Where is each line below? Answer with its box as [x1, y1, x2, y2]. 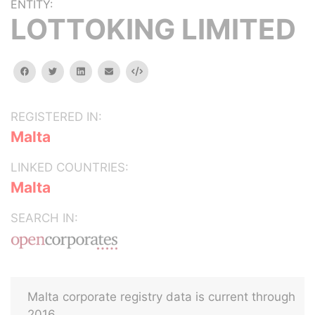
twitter [56, 65, 85, 76]
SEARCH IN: [11, 211, 78, 225]
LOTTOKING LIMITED [11, 12, 296, 46]
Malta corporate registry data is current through [27, 290, 295, 304]
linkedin [84, 65, 116, 76]
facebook [28, 65, 69, 76]
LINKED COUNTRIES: [11, 160, 129, 174]
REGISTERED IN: [11, 110, 102, 124]
